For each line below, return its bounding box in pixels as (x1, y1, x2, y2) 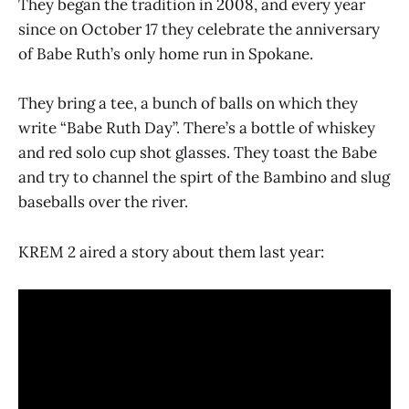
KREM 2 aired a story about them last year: (18, 241, 324, 262)
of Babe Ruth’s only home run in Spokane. (18, 44, 313, 65)
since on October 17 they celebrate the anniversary (18, 19, 380, 40)
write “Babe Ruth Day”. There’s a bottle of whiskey (18, 118, 375, 139)
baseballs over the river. (18, 192, 188, 213)
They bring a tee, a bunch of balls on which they (18, 93, 358, 114)
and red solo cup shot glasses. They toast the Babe (18, 142, 377, 163)
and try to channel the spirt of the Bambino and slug (18, 167, 390, 188)
